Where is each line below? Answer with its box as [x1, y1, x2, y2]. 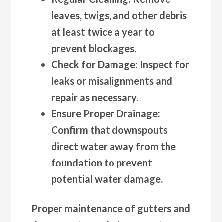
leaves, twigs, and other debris [51, 9, 187, 21]
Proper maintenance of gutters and [31, 202, 191, 214]
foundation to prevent [51, 156, 153, 168]
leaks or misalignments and [51, 74, 173, 87]
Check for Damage [51, 58, 136, 70]
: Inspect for [135, 58, 190, 70]
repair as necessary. [51, 91, 139, 103]
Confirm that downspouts [51, 123, 168, 136]
